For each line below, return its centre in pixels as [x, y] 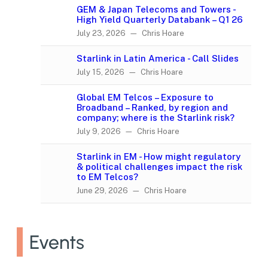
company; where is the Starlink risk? [156, 118]
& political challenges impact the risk [159, 167]
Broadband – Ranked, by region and [152, 108]
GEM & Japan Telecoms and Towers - [156, 10]
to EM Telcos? [107, 177]
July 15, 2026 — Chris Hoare [130, 72]
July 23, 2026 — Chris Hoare [130, 33]
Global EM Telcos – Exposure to [145, 98]
